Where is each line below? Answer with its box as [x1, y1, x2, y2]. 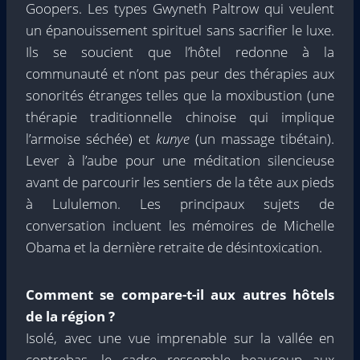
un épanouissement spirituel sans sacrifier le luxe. [26, 21, 334, 39]
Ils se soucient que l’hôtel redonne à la [26, 43, 334, 61]
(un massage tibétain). [190, 129, 334, 148]
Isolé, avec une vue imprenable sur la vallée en [26, 329, 334, 347]
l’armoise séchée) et [26, 129, 156, 148]
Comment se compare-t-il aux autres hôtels [26, 285, 334, 304]
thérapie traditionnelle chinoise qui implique [26, 108, 334, 126]
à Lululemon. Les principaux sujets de [26, 194, 334, 213]
